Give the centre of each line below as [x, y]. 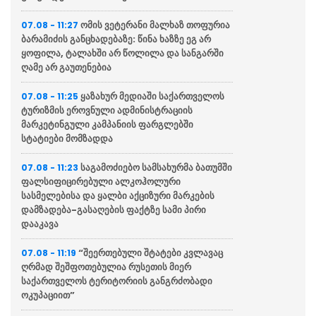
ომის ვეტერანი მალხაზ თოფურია [155, 25]
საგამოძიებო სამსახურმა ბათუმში [156, 168]
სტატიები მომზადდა [67, 139]
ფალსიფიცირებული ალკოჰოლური [101, 182]
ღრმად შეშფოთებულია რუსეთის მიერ [106, 267]
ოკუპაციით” [48, 296]
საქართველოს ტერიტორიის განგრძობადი [117, 281]
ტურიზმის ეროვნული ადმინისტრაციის [107, 111]
